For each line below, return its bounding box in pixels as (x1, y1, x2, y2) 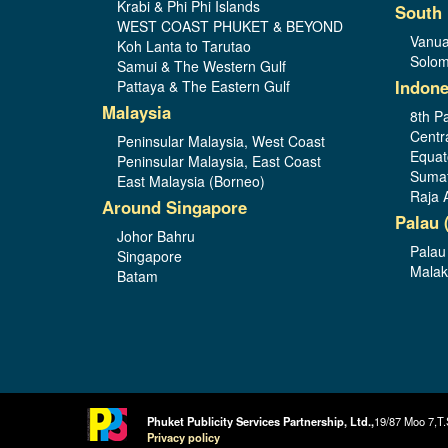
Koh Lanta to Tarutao (117, 35, 251, 56)
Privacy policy (147, 428, 220, 445)
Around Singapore (102, 194, 247, 219)
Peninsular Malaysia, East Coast (117, 150, 321, 171)
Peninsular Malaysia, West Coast (117, 130, 325, 151)
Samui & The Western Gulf (117, 55, 286, 76)
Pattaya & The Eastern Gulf (117, 75, 290, 96)
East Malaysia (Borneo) (117, 170, 265, 191)
